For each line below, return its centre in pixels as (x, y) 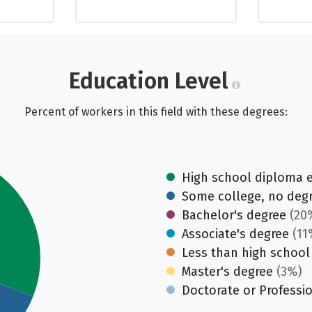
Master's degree (227, 272)
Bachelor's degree (234, 215)
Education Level (148, 81)
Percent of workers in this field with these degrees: (156, 112)
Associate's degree (235, 234)
